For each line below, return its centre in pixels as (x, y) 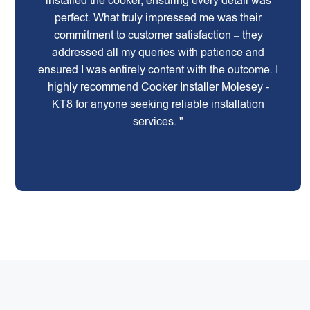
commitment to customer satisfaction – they (158, 35)
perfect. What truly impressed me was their (158, 18)
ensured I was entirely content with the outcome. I (158, 70)
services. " (158, 121)
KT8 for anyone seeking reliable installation (158, 104)
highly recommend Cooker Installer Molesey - (158, 87)
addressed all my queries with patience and (158, 52)
